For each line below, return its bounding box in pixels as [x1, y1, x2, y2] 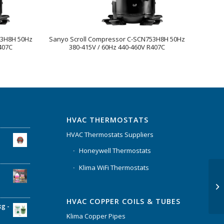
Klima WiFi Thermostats [78, 162, 149, 172]
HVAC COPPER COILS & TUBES [66, 196, 180, 206]
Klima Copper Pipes [66, 211, 125, 221]
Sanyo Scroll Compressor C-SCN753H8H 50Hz [49, 34, 185, 43]
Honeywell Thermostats [78, 145, 151, 155]
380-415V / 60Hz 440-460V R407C [69, 42, 165, 51]
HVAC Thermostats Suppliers [66, 129, 153, 139]
